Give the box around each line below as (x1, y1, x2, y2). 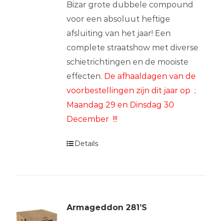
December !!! (66, 114, 117, 124)
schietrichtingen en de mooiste (66, 57, 188, 67)
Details (74, 139, 98, 148)
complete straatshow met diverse (66, 42, 198, 52)
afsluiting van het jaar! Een (66, 28, 171, 38)
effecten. (66, 71, 104, 81)
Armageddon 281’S (66, 202, 147, 212)
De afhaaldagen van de (104, 71, 196, 81)
